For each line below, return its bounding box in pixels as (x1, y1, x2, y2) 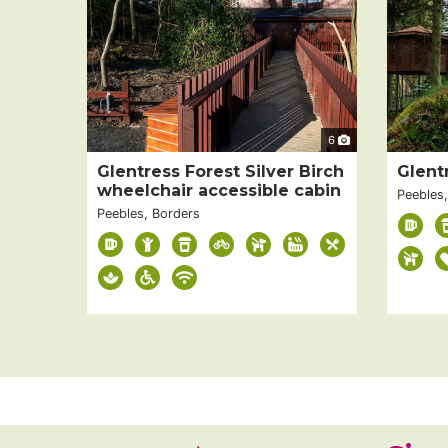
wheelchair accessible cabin (97, 181, 341, 201)
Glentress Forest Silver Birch (97, 162, 344, 182)
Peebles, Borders (97, 206, 200, 222)
